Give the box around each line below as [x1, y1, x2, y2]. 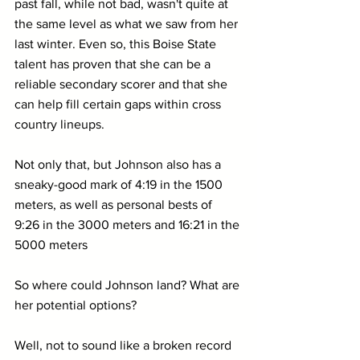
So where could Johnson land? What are [14, 277, 243, 292]
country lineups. [14, 117, 104, 131]
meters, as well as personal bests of [14, 197, 215, 211]
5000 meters [14, 237, 88, 252]
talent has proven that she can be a [14, 56, 214, 71]
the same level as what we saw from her [14, 16, 241, 31]
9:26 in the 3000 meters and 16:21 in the [14, 217, 243, 231]
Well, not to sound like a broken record [14, 337, 235, 352]
